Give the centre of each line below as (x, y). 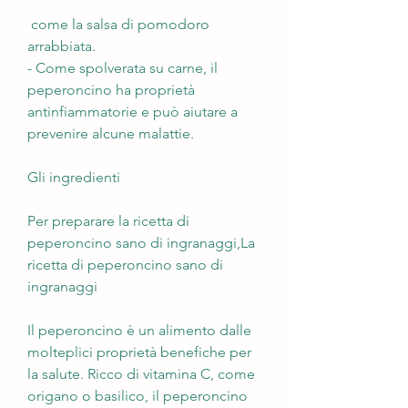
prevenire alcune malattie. (111, 133)
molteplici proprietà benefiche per (139, 352)
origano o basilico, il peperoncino (138, 395)
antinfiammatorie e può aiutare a (133, 111)
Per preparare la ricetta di (108, 220)
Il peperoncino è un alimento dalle (139, 330)
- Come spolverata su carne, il (122, 67)
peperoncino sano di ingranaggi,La (141, 242)
